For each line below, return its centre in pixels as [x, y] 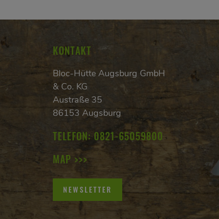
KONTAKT [72, 50]
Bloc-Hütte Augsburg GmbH [109, 73]
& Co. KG [70, 86]
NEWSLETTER [87, 189]
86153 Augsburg [87, 113]
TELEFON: [73, 136]
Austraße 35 [77, 99]
